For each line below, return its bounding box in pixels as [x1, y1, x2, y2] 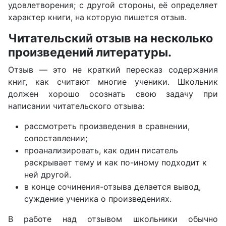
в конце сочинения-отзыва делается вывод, [24, 182, 201, 192]
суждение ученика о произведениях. [24, 194, 172, 204]
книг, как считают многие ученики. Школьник [8, 77, 218, 87]
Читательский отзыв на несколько [8, 31, 213, 45]
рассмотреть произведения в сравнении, [24, 121, 190, 131]
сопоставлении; [24, 133, 87, 143]
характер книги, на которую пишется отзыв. [8, 12, 187, 22]
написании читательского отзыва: [8, 101, 144, 111]
